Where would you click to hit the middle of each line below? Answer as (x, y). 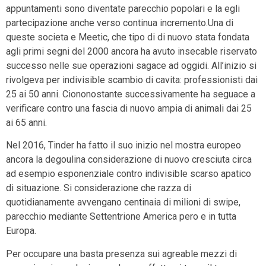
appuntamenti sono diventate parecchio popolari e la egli (123, 8)
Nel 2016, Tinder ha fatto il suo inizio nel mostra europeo (123, 145)
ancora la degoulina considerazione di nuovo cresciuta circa (129, 160)
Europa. (21, 231)
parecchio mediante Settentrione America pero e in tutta (121, 217)
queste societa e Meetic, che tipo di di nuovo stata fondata (128, 37)
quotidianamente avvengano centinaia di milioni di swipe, (123, 202)
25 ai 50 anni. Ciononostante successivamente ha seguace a (131, 94)
